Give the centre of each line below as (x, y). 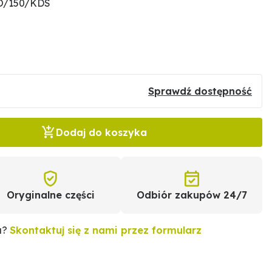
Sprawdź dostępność (200, 91)
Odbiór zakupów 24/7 (192, 195)
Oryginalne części (50, 195)
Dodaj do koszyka (102, 132)
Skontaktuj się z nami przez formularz (106, 230)
